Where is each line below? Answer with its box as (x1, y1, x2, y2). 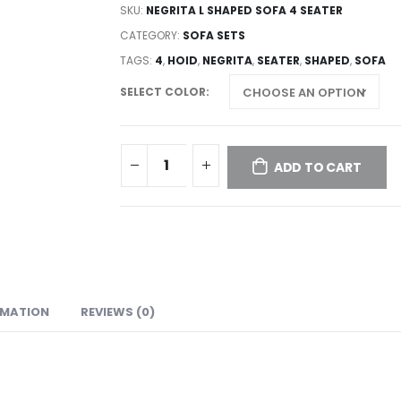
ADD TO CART (273, 158, 362, 177)
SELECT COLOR (120, 83, 206, 99)
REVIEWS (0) (81, 303, 155, 320)
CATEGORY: (120, 27, 183, 43)
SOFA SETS (183, 27, 245, 43)
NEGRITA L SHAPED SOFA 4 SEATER (146, 2, 343, 18)
